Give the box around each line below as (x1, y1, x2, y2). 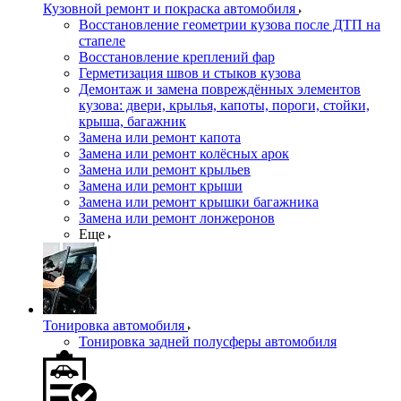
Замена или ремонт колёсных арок (79, 146, 289, 161)
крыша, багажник (79, 114, 186, 129)
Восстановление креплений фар (79, 49, 275, 64)
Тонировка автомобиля (43, 318, 184, 333)
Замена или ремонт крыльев (79, 162, 251, 177)
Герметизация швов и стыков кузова (79, 65, 301, 81)
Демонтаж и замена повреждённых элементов (79, 81, 361, 97)
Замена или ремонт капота (79, 130, 241, 145)
